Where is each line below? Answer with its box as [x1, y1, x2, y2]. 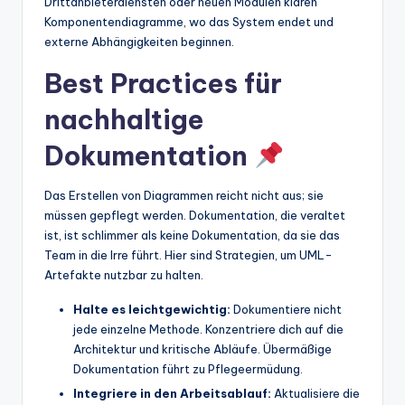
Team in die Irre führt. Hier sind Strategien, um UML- [44, 247, 333, 262]
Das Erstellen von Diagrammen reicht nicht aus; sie [44, 187, 324, 202]
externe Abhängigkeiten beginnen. [44, 33, 234, 49]
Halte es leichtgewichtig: [73, 301, 231, 316]
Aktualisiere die [271, 385, 360, 400]
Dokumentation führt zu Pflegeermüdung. [73, 361, 303, 376]
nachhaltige [44, 102, 203, 137]
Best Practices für [44, 66, 282, 100]
